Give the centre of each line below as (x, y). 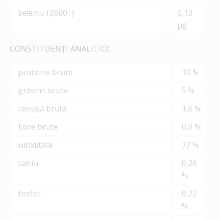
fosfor (30, 194)
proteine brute (45, 72)
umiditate (36, 145)
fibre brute (38, 127)
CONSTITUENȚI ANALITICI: (60, 49)
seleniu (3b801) (46, 13)
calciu (28, 163)
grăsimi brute (43, 91)
